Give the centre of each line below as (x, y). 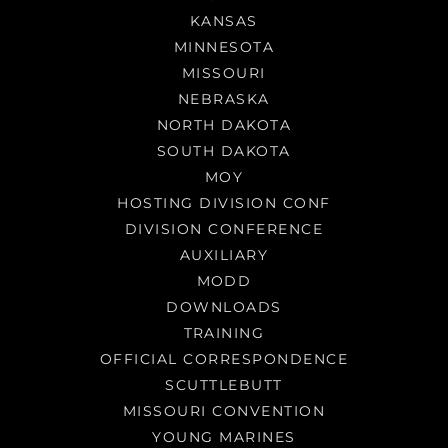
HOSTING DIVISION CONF (224, 203)
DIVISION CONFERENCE (224, 229)
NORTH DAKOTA (224, 125)
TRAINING (224, 333)
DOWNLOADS (224, 307)
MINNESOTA (224, 47)
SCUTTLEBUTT (224, 385)
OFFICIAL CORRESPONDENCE (224, 359)
